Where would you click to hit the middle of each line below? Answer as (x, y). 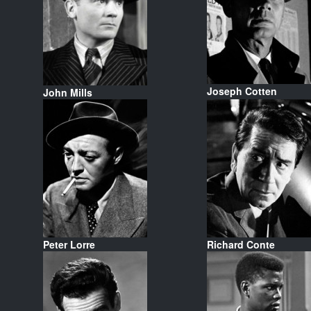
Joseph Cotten (242, 91)
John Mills (67, 92)
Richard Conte (241, 244)
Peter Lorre (69, 244)
